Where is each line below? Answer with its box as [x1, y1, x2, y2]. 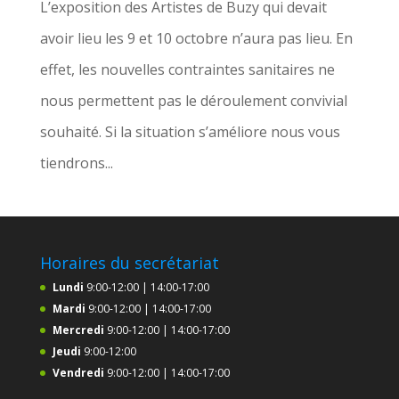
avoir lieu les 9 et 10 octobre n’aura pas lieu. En [39, 28, 353, 48]
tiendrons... [39, 152, 113, 173]
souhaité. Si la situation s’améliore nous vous [39, 121, 340, 142]
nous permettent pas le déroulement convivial [39, 90, 347, 110]
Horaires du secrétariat [39, 251, 219, 273]
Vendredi [52, 364, 107, 380]
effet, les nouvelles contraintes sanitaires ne [39, 59, 335, 79]
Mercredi [52, 322, 107, 338]
